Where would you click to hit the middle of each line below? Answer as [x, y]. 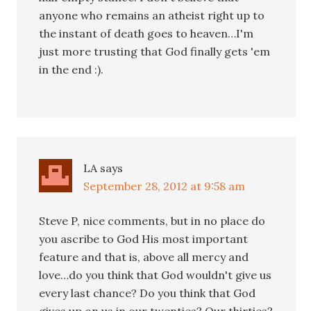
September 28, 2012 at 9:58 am [165, 186]
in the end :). [72, 69]
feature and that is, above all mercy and [144, 257]
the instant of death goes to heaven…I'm [146, 33]
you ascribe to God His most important [144, 238]
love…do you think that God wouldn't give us [155, 275]
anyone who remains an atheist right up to [152, 15]
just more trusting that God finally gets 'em [155, 51]
